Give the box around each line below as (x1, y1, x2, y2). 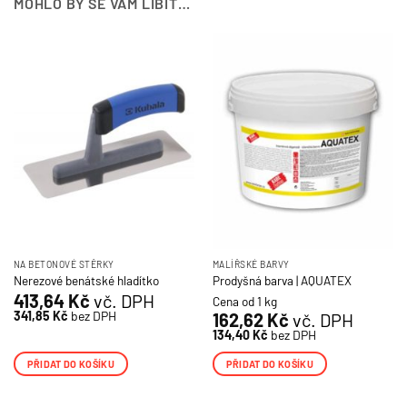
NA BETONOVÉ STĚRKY (13, 258, 114, 270)
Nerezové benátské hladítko (13, 273, 159, 289)
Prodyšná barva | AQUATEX (212, 273, 352, 289)
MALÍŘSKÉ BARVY (212, 258, 290, 270)
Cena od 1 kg (212, 293, 277, 309)
